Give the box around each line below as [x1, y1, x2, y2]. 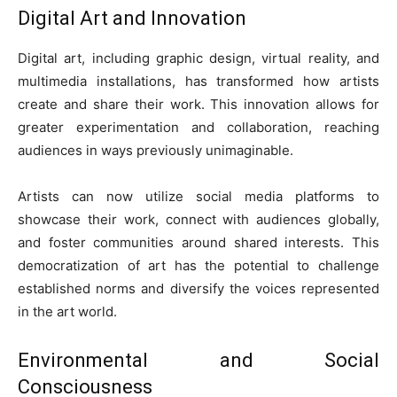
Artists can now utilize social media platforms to [18, 188, 379, 206]
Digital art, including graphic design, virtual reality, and [18, 50, 379, 67]
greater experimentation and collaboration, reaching [18, 119, 379, 136]
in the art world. [18, 303, 117, 321]
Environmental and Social [18, 349, 379, 372]
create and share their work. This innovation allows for [18, 96, 379, 113]
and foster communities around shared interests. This [18, 234, 379, 252]
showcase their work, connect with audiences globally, [18, 211, 379, 229]
